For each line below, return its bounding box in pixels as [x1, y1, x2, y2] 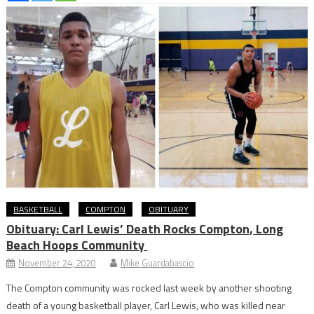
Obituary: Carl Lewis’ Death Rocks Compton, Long [6, 219, 284, 238]
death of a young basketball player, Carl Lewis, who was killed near [6, 297, 286, 313]
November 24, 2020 [18, 255, 97, 270]
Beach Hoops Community [6, 235, 148, 254]
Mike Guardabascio [121, 255, 195, 270]
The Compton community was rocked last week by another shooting [6, 280, 292, 295]
